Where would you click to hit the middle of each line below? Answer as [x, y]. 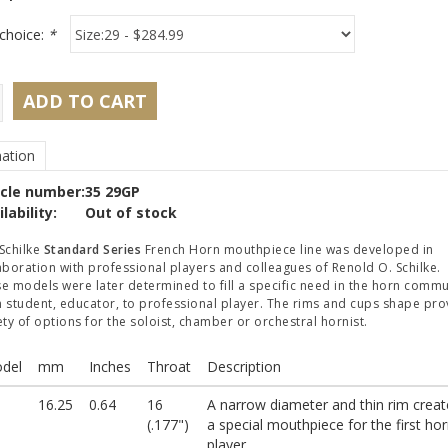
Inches [109, 367]
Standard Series [94, 250]
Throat [168, 367]
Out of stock [130, 213]
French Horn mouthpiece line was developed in [289, 250]
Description [243, 367]
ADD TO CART [84, 101]
